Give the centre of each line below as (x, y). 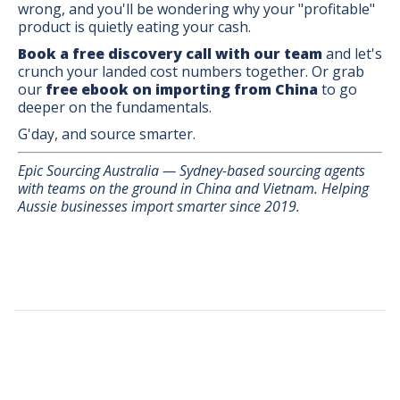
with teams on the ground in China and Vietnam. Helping (193, 188)
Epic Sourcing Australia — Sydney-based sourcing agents (192, 170)
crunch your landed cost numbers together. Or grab (191, 71)
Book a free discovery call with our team (170, 53)
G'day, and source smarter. (107, 133)
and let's (352, 53)
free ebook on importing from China (182, 89)
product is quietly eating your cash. (134, 26)
